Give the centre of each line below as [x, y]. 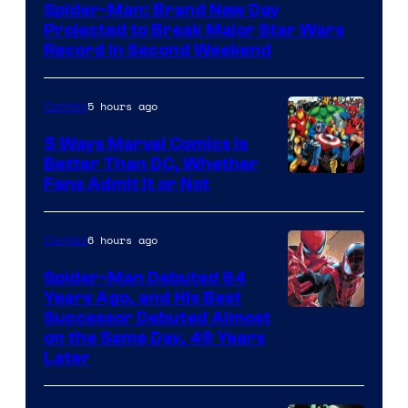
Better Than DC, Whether [151, 163]
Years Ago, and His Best [143, 297]
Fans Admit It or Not [127, 184]
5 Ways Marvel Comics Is [146, 143]
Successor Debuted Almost [157, 317]
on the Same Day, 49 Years [154, 337]
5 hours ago [122, 106]
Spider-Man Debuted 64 [145, 277]
